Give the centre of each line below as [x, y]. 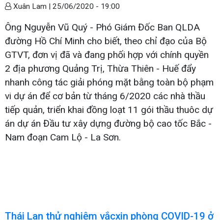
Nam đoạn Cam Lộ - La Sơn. [63, 137]
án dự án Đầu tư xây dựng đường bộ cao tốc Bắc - [108, 123]
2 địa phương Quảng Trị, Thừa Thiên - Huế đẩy [100, 68]
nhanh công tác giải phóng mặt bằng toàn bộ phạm [109, 82]
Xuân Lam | [32, 6]
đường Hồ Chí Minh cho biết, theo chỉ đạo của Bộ [106, 41]
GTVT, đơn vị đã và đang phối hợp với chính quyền [107, 55]
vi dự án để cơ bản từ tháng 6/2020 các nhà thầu [105, 96]
